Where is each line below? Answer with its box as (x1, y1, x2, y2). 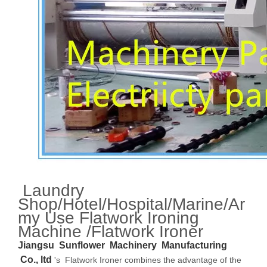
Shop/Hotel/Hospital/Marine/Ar (18, 195, 245, 213)
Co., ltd (18, 254, 52, 265)
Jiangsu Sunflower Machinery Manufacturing (18, 240, 227, 250)
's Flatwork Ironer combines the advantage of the (54, 255, 241, 265)
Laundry (18, 181, 84, 200)
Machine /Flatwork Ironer (18, 222, 203, 241)
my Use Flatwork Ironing (18, 209, 199, 227)
